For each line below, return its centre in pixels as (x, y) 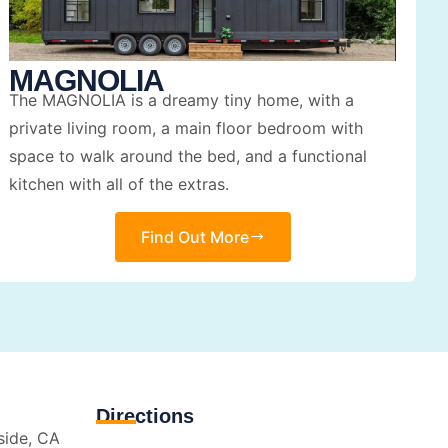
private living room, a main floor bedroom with (186, 127)
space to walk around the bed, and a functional (188, 155)
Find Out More (194, 237)
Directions (145, 416)
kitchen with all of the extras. (119, 183)
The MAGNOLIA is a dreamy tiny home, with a (182, 99)
